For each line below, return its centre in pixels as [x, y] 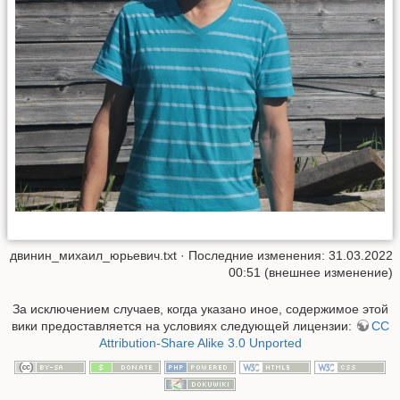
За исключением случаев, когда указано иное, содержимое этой [200, 309]
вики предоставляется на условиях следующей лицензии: [183, 326]
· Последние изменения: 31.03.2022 [285, 255]
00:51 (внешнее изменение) [311, 272]
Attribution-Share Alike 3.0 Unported [200, 343]
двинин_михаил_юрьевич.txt [93, 255]
